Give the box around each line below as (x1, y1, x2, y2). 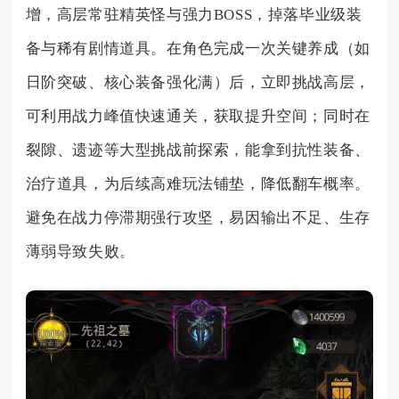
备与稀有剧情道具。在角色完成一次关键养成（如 (25, 39, 370, 57)
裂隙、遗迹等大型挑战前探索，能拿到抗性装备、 (25, 141, 370, 159)
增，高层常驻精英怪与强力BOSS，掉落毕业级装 (25, 5, 362, 23)
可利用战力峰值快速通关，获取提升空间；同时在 (25, 107, 370, 125)
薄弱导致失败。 (25, 242, 135, 260)
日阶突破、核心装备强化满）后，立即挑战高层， (25, 73, 370, 91)
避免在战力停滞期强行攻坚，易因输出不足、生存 (25, 208, 370, 226)
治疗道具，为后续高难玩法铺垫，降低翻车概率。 (25, 175, 370, 192)
